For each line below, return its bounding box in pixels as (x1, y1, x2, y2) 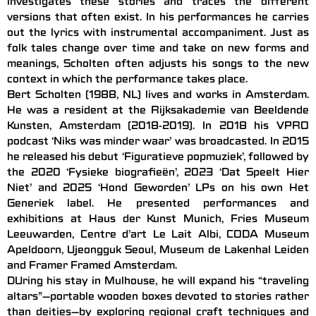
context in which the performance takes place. (7, 75, 248, 87)
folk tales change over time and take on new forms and (7, 44, 309, 56)
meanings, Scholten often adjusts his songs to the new (7, 59, 309, 71)
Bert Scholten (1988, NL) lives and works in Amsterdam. (7, 90, 309, 102)
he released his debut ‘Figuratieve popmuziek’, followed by (7, 152, 309, 164)
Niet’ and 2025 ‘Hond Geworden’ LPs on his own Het (7, 183, 309, 195)
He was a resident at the (7, 106, 152, 118)
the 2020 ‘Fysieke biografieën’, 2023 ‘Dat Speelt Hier (7, 168, 309, 180)
